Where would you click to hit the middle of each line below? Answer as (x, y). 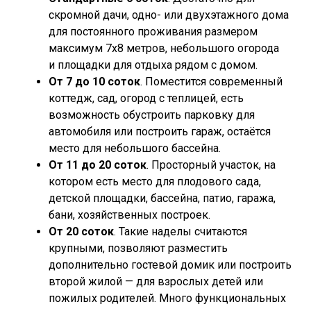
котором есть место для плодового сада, (155, 182)
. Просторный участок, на (211, 165)
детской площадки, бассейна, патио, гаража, (162, 198)
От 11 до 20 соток (98, 165)
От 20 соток (81, 232)
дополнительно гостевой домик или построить (170, 265)
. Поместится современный (211, 82)
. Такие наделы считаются (180, 232)
